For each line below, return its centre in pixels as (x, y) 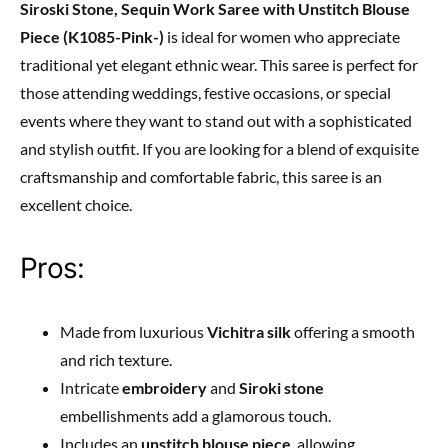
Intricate (91, 388)
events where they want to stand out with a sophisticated (216, 121)
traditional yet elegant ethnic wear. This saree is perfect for (219, 65)
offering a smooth (353, 332)
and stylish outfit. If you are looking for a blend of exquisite (219, 149)
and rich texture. (116, 360)
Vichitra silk (249, 332)
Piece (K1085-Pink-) (92, 37)
